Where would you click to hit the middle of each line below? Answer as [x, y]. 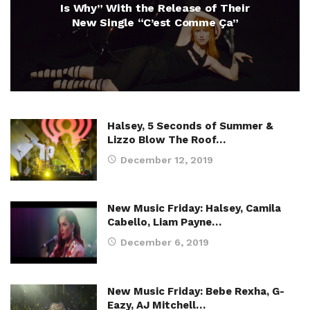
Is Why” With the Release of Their [155, 8]
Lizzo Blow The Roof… [166, 140]
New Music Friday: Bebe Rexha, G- [196, 291]
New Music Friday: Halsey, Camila [194, 209]
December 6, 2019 [165, 243]
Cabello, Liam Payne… [164, 222]
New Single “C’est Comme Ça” [155, 22]
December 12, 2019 [167, 160]
